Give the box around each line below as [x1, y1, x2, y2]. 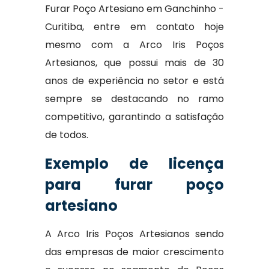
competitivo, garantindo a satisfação [44, 110, 225, 124]
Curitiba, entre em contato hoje [44, 20, 225, 34]
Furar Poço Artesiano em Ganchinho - [44, 2, 225, 16]
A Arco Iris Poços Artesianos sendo [44, 227, 225, 241]
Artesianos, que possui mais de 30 [44, 56, 225, 70]
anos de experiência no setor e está [44, 74, 225, 88]
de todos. [44, 128, 88, 142]
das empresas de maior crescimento [44, 245, 225, 259]
